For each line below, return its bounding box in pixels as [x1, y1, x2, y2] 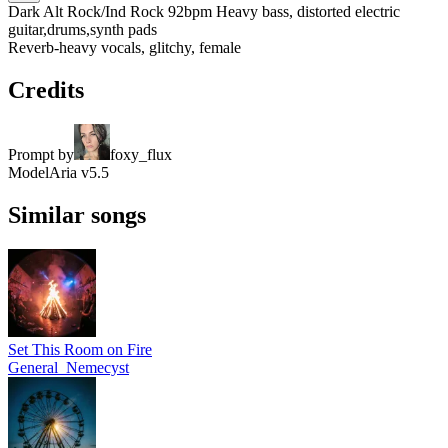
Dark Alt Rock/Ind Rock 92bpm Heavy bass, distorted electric [8, 2, 400, 20]
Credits [8, 76, 84, 103]
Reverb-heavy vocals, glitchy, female [8, 38, 241, 56]
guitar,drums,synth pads [8, 20, 157, 38]
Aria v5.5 [49, 163, 109, 181]
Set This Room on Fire [8, 340, 152, 358]
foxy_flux [110, 145, 172, 163]
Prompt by [8, 145, 74, 163]
